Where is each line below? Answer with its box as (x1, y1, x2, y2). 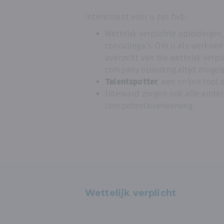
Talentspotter (105, 77, 158, 86)
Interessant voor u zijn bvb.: (85, 12, 188, 21)
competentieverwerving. (105, 101, 194, 110)
